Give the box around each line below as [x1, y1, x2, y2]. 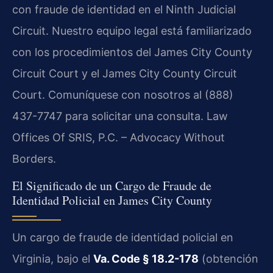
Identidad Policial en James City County [12, 191, 212, 208]
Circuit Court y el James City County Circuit [12, 67, 237, 80]
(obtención [199, 252, 258, 265]
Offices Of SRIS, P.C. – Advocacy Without [12, 131, 225, 144]
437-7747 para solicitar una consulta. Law [12, 110, 228, 123]
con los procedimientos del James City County [12, 46, 252, 59]
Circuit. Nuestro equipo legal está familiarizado [12, 24, 252, 38]
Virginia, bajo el [12, 252, 93, 265]
